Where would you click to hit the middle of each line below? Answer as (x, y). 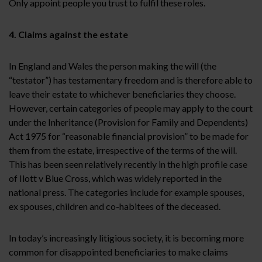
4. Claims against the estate (68, 34)
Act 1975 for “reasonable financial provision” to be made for (129, 136)
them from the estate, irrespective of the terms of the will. (123, 150)
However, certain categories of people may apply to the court (131, 108)
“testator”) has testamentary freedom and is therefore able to (131, 80)
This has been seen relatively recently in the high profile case (128, 164)
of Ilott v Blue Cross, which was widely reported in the (115, 178)
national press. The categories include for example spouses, (126, 192)
